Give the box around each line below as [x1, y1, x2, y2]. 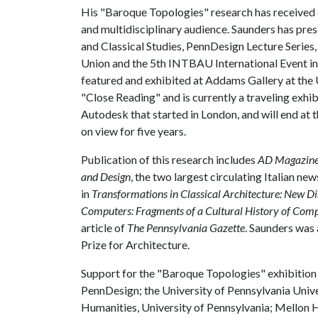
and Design [81, 170, 131, 183]
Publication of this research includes [81, 153, 258, 166]
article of [81, 221, 127, 234]
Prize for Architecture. [81, 238, 190, 251]
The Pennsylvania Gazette [127, 221, 245, 234]
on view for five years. [81, 124, 186, 138]
